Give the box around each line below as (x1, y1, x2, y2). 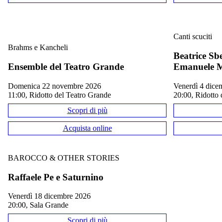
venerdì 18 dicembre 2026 (13, 192, 91, 201)
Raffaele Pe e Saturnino (8, 171, 104, 182)
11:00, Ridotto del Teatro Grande (8, 90, 111, 99)
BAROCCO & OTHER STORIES (8, 153, 119, 162)
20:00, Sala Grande (8, 201, 68, 210)
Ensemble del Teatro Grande (8, 61, 124, 72)
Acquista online (62, 123, 112, 132)
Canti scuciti (173, 32, 212, 41)
